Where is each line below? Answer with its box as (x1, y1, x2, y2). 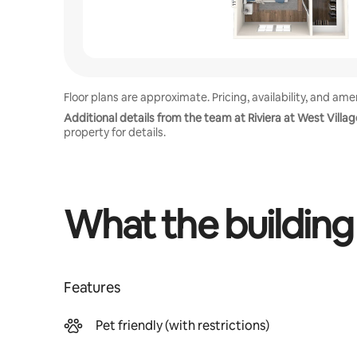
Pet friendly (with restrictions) (96, 317, 269, 334)
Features (64, 278, 120, 296)
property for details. (64, 125, 166, 139)
